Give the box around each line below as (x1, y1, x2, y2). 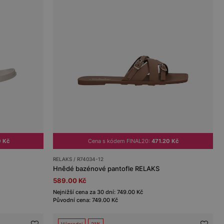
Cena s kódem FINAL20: (87, 137, 151, 144)
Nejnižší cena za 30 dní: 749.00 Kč (53, 188, 143, 195)
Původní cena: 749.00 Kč (53, 196, 118, 203)
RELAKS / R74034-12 (53, 155, 104, 162)
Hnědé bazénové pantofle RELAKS (53, 164, 160, 172)
